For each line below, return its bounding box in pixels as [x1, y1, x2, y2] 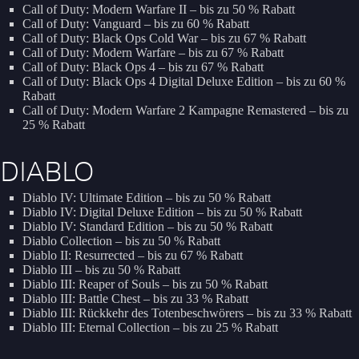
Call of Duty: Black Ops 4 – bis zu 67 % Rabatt [22, 60, 264, 75]
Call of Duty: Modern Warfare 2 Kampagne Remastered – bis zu [22, 103, 349, 118]
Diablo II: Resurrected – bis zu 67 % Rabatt [22, 248, 243, 263]
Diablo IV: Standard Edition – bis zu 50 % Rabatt [22, 220, 272, 234]
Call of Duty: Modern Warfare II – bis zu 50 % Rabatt [22, 2, 295, 17]
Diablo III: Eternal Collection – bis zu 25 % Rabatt [22, 321, 278, 335]
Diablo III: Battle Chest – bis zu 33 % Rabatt [22, 292, 248, 306]
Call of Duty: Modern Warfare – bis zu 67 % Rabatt [22, 46, 284, 60]
